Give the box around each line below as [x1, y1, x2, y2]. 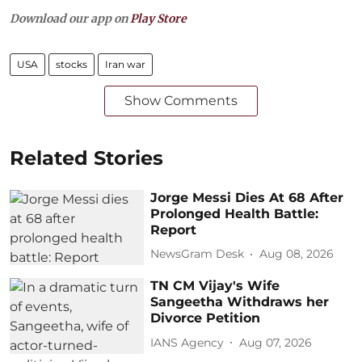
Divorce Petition [150, 310, 261, 326]
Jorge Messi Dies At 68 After [150, 189, 344, 205]
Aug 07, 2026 [239, 335, 313, 350]
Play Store [130, 11, 187, 26]
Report [150, 221, 197, 238]
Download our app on [10, 11, 130, 26]
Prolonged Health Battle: [150, 205, 319, 221]
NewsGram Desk [150, 246, 245, 262]
